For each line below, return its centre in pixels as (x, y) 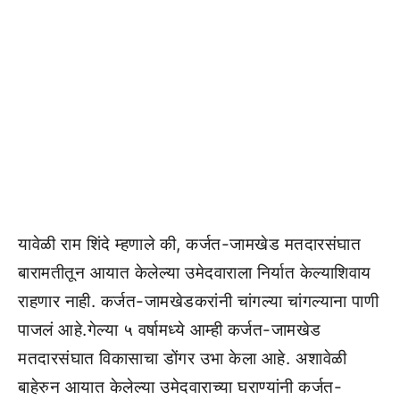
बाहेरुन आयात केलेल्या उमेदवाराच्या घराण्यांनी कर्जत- (180, 387)
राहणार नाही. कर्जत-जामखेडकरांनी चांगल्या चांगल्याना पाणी (198, 301)
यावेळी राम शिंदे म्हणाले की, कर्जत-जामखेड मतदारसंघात (189, 244)
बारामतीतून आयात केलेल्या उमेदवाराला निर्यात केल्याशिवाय (195, 272)
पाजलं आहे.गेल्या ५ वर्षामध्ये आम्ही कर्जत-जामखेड (170, 329)
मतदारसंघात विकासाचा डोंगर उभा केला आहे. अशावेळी (183, 358)
